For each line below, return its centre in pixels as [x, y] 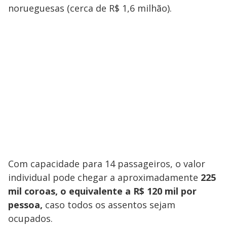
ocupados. [30, 218]
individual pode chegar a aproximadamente [104, 177]
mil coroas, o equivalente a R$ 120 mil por [102, 191]
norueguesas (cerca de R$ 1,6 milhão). [90, 8]
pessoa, [25, 204]
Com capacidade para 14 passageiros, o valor [107, 163]
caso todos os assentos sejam [109, 204]
